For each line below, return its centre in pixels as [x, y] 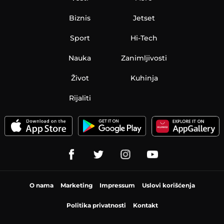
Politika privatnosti [96, 205]
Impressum [117, 185]
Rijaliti [80, 98]
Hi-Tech [144, 38]
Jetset [144, 18]
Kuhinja [144, 78]
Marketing [76, 185]
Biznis [80, 18]
